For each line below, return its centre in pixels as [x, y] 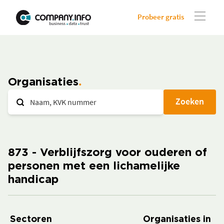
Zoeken [190, 101]
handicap [33, 180]
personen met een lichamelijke [94, 166]
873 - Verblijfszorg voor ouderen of [107, 153]
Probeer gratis [161, 17]
